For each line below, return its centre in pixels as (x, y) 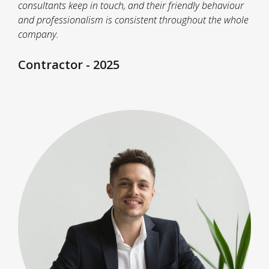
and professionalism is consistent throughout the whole (133, 20)
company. (38, 35)
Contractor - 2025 (69, 65)
